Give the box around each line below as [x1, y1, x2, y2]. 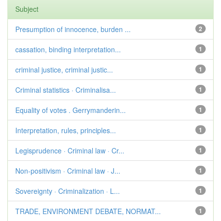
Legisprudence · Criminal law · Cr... [15, 146, 124, 155]
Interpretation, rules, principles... [15, 125, 116, 135]
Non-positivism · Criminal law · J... [15, 166, 120, 176]
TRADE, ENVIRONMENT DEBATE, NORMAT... [15, 206, 161, 216]
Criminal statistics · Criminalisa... [15, 85, 116, 95]
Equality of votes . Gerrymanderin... [15, 105, 126, 115]
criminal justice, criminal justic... [15, 65, 113, 74]
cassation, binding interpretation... [15, 44, 121, 54]
